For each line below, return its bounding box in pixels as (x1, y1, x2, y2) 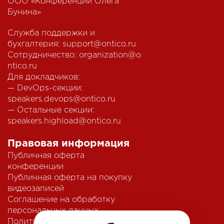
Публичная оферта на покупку (7, 174, 132, 182)
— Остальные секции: (7, 106, 94, 114)
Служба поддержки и (7, 29, 95, 37)
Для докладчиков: (7, 73, 80, 81)
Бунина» (7, 8, 41, 16)
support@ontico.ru (62, 40, 136, 48)
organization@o (79, 51, 141, 59)
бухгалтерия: (7, 40, 62, 48)
